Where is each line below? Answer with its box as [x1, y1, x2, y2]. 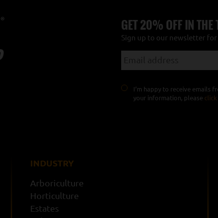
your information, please [133, 94, 204, 101]
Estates [30, 203, 59, 213]
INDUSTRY [30, 158, 74, 168]
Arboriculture [30, 178, 84, 188]
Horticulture [30, 190, 79, 200]
